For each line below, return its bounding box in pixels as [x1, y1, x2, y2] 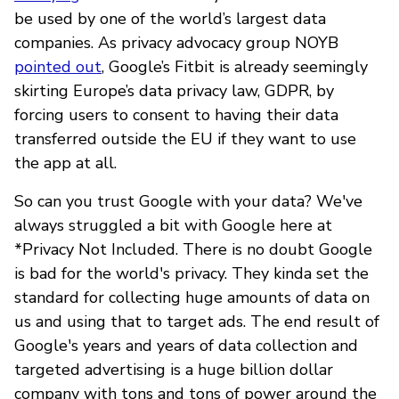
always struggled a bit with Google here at [14, 214, 332, 236]
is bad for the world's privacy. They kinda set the [14, 262, 369, 284]
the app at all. [14, 151, 117, 174]
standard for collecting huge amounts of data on [14, 286, 370, 308]
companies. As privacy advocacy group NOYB [14, 31, 338, 53]
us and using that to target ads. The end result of [14, 310, 379, 332]
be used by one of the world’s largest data [14, 7, 326, 29]
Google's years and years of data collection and [14, 334, 358, 356]
